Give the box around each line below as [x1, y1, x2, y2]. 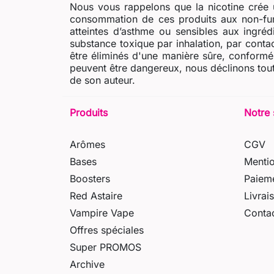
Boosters [70, 172, 110, 185]
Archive [70, 257, 105, 270]
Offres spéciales [70, 223, 144, 236]
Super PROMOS [70, 240, 141, 253]
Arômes [70, 138, 105, 150]
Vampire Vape [70, 206, 134, 219]
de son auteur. [70, 73, 135, 86]
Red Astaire [70, 189, 122, 202]
